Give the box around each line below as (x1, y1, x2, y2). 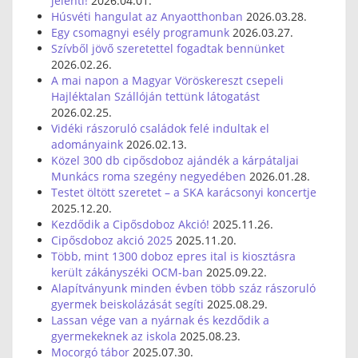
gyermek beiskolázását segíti (51, 296, 204, 312)
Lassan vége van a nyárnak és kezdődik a (51, 312, 269, 328)
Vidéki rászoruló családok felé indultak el (51, 121, 269, 136)
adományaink (51, 137, 123, 152)
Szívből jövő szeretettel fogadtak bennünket (51, 41, 284, 56)
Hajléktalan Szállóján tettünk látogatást (51, 89, 260, 104)
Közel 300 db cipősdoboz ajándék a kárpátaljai (51, 153, 299, 168)
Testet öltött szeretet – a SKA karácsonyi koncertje (51, 185, 316, 200)
